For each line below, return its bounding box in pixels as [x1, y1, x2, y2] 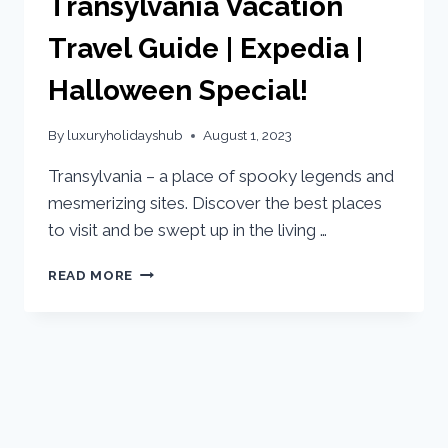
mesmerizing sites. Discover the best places [48, 193, 382, 214]
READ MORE [48, 267, 134, 284]
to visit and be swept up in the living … [48, 220, 327, 241]
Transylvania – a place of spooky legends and [48, 166, 394, 187]
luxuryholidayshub [67, 127, 184, 144]
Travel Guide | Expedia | [48, 31, 363, 65]
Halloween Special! [48, 73, 308, 107]
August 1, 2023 [203, 127, 293, 144]
